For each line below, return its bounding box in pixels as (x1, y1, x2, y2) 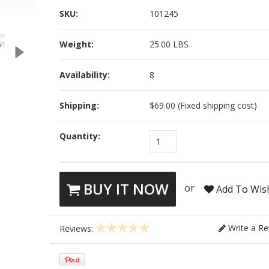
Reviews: (59, 223, 96, 235)
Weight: (59, 38, 94, 50)
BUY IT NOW (80, 179, 169, 199)
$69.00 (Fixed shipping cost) (150, 100, 258, 111)
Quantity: (59, 130, 101, 142)
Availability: (59, 69, 110, 80)
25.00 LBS (150, 38, 189, 50)
